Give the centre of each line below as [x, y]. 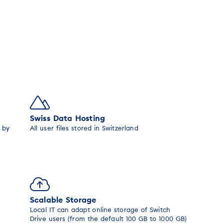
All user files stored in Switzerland [84, 128]
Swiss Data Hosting [68, 118]
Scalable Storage [63, 200]
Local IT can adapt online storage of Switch [100, 210]
